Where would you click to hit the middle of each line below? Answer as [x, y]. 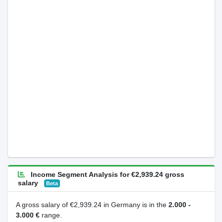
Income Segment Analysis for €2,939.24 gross [106, 174]
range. [51, 215]
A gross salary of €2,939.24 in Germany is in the [92, 205]
